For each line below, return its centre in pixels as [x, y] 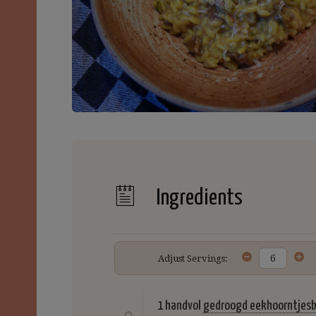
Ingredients [198, 199]
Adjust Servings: [193, 258]
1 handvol [179, 306]
